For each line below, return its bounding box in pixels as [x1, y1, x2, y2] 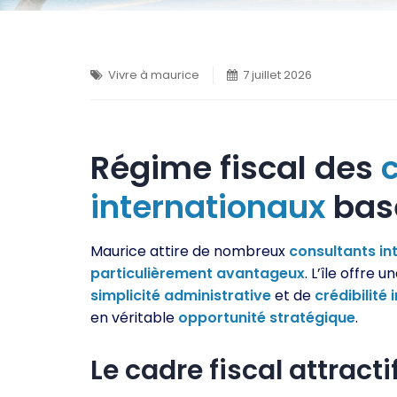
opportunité [178, 307, 266, 328]
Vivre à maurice [108, 66, 199, 83]
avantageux [216, 263, 305, 284]
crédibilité [315, 285, 387, 306]
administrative [164, 285, 271, 306]
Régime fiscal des [90, 145, 381, 191]
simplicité [90, 285, 160, 306]
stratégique [269, 307, 355, 328]
